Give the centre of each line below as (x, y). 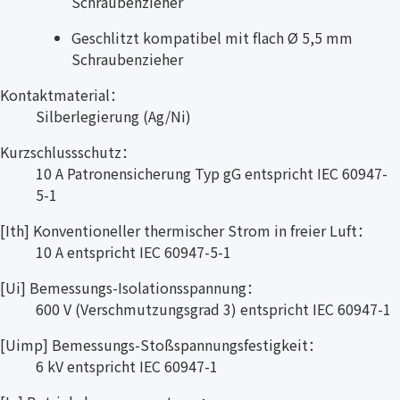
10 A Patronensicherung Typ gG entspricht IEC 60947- (212, 173)
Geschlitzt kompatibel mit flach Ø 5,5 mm (212, 37)
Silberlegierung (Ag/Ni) (113, 116)
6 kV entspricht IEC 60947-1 (127, 366)
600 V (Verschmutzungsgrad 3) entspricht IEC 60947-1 (213, 308)
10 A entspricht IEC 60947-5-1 (133, 251)
